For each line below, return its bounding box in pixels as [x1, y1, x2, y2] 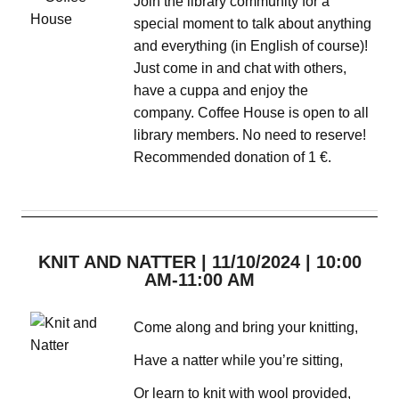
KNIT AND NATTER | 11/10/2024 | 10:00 [37, 251, 362, 272]
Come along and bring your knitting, [134, 320, 359, 336]
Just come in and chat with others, [134, 61, 347, 77]
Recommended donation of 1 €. [134, 150, 332, 166]
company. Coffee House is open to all [134, 105, 370, 121]
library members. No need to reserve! [134, 127, 370, 143]
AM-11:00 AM [144, 269, 255, 289]
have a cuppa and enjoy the [134, 83, 309, 99]
